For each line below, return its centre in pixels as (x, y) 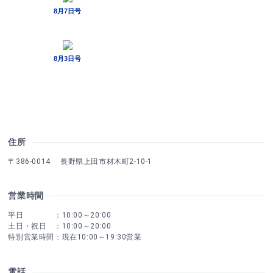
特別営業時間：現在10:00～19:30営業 (75, 237)
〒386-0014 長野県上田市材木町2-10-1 (80, 161)
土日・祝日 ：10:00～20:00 (60, 226)
